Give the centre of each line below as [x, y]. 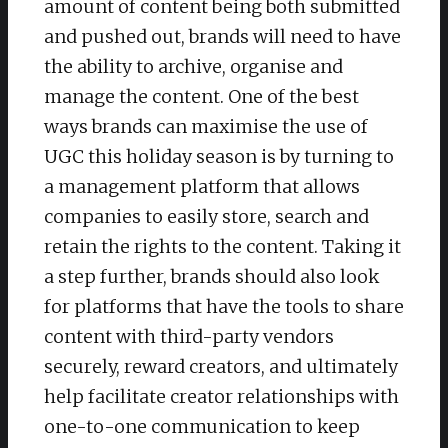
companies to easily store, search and [206, 217]
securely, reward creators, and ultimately [221, 367]
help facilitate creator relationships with [221, 397]
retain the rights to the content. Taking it [222, 247]
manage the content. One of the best [201, 97]
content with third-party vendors [189, 337]
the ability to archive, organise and [193, 67]
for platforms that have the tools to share [224, 307]
